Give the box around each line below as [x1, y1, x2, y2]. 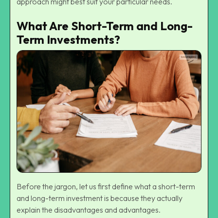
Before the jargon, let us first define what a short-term [17, 181, 195, 191]
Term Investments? [17, 32, 120, 47]
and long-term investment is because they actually [17, 193, 182, 203]
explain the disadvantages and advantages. [17, 204, 161, 215]
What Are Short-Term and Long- [17, 18, 193, 33]
